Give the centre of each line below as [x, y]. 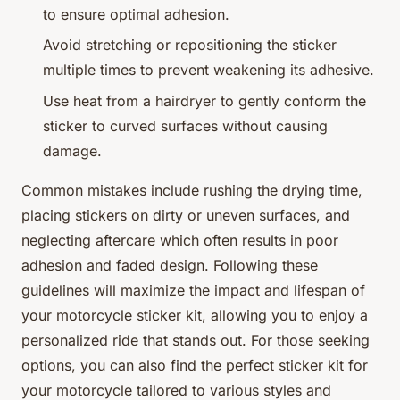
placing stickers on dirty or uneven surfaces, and [186, 215]
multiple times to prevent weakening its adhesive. [208, 70]
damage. [72, 150]
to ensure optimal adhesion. [136, 14]
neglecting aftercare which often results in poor [180, 240]
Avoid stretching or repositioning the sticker [190, 45]
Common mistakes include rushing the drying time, [192, 190]
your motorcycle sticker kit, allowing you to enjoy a [195, 315]
